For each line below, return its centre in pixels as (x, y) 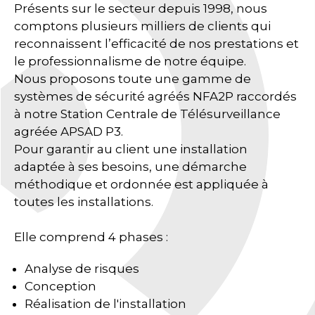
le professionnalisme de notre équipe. (130, 61)
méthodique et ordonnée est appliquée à (141, 184)
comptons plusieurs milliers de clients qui (142, 26)
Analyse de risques (82, 268)
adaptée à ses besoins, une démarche (130, 166)
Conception (60, 286)
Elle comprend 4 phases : (91, 237)
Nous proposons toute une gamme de (133, 78)
